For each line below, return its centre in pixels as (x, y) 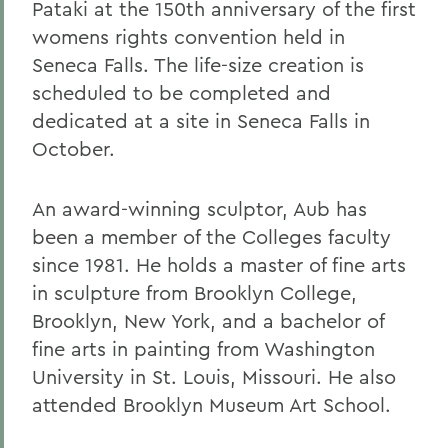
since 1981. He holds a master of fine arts (219, 264)
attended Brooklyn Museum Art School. (211, 404)
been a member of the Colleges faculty (211, 236)
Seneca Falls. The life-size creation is (198, 64)
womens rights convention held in (188, 36)
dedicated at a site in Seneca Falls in (201, 120)
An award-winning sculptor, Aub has (199, 208)
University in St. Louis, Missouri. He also (214, 376)
